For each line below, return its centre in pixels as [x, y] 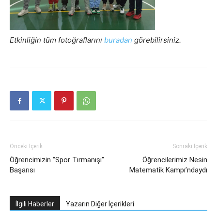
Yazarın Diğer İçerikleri [100, 204]
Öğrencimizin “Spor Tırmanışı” [57, 160]
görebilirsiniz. [157, 40]
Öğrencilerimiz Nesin [175, 160]
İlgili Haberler [35, 204]
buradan [118, 40]
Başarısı [22, 170]
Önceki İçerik [26, 146]
